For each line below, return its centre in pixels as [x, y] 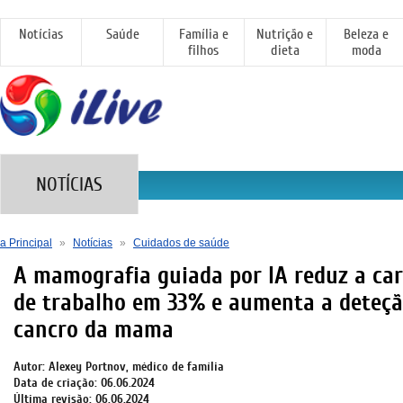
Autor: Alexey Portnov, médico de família [119, 367]
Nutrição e [285, 34]
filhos [204, 50]
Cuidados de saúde [181, 243]
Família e [203, 34]
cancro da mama [94, 330]
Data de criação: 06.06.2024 [84, 383]
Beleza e [367, 34]
